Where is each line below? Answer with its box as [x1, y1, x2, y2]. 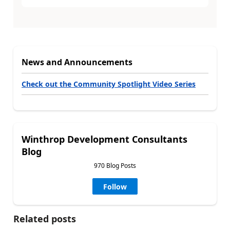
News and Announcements [22, 56, 132, 68]
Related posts [13, 212, 76, 225]
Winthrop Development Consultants [22, 132, 187, 145]
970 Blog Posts [94, 161, 136, 170]
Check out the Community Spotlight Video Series [22, 79, 196, 89]
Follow [103, 181, 127, 191]
